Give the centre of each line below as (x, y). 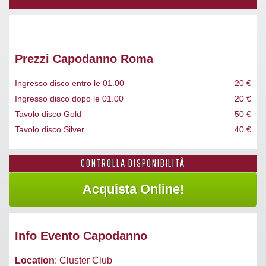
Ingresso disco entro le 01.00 (69, 83)
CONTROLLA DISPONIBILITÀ (133, 163)
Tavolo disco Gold (48, 114)
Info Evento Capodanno (81, 235)
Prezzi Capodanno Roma (84, 58)
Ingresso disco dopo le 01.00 (69, 98)
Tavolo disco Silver (50, 129)
